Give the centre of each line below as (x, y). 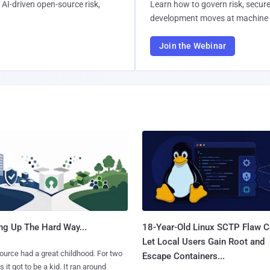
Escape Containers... (183, 256)
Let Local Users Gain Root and (203, 241)
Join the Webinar (193, 46)
